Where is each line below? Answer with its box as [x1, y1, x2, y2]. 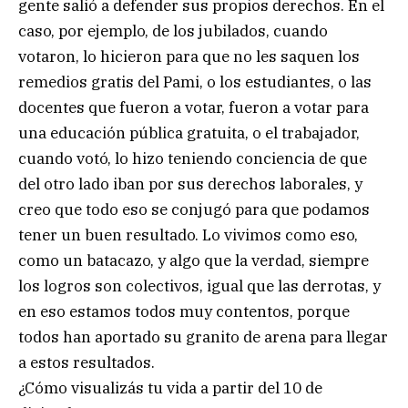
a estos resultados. [18, 352, 155, 372]
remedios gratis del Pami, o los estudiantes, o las [18, 71, 372, 92]
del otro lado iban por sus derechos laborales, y [18, 173, 362, 194]
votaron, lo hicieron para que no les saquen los [18, 46, 360, 66]
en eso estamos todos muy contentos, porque [18, 301, 350, 321]
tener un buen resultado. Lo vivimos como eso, [18, 224, 358, 245]
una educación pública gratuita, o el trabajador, [18, 122, 360, 143]
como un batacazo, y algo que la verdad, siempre [18, 250, 369, 270]
